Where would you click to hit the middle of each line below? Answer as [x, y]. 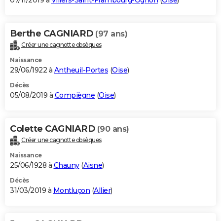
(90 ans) [113, 129]
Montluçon [71, 190]
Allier [102, 190]
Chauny [66, 165]
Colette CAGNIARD [54, 129]
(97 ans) [111, 34]
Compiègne [74, 95]
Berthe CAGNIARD [53, 34]
